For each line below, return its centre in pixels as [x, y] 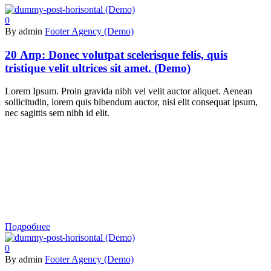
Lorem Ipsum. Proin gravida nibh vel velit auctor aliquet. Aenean [129, 91]
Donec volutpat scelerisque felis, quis [138, 54]
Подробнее [28, 227]
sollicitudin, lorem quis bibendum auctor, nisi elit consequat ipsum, [131, 102]
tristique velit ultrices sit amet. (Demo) [98, 68]
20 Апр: [27, 54]
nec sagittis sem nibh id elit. [57, 113]
